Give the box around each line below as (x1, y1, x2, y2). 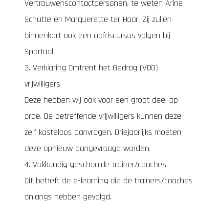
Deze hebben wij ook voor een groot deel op (24, 94, 178, 106)
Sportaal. (24, 46, 55, 57)
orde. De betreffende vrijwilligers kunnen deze (24, 110, 181, 122)
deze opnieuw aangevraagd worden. (24, 143, 151, 154)
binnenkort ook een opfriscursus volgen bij (24, 30, 170, 41)
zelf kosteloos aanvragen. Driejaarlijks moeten (24, 127, 181, 138)
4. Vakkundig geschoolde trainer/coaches (24, 159, 166, 170)
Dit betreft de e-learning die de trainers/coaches (24, 175, 193, 186)
